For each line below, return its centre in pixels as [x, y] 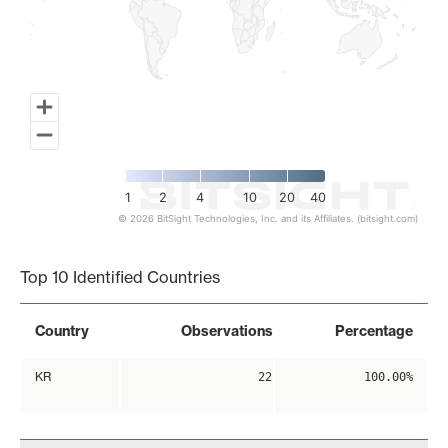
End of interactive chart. [109, 234]
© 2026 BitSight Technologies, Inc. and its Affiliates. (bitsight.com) [268, 219]
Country [62, 331]
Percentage [374, 331]
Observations [227, 331]
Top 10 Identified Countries [120, 277]
